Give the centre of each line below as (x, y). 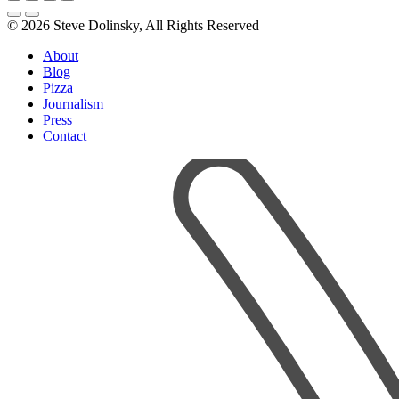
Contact (65, 135)
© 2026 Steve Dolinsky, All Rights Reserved (133, 25)
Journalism (73, 103)
